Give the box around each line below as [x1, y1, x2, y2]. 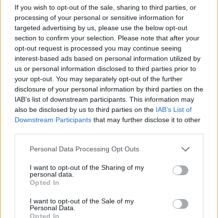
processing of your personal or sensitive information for [15, 13, 184, 21]
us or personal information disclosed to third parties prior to [15, 64, 196, 73]
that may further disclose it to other [91, 115, 200, 124]
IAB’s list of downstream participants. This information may [15, 95, 194, 103]
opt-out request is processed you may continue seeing [15, 44, 182, 52]
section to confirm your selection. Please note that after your [15, 34, 200, 42]
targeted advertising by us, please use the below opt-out [15, 23, 187, 32]
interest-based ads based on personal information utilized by [15, 54, 200, 62]
